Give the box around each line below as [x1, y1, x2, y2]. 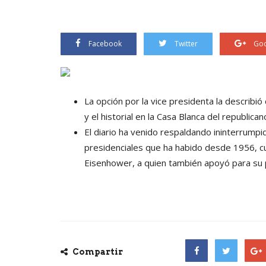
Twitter [175, 38, 198, 49]
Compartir [71, 246, 123, 256]
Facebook [88, 38, 122, 49]
